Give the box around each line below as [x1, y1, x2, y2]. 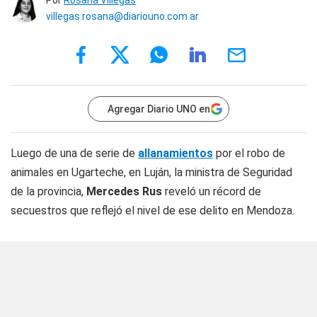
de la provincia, [11, 185, 86, 198]
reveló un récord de [162, 185, 261, 198]
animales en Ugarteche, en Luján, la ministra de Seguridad [11, 166, 292, 179]
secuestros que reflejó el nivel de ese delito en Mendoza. [11, 204, 294, 217]
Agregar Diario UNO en [108, 103, 210, 115]
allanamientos [138, 146, 213, 160]
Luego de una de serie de [11, 146, 138, 160]
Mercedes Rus [86, 185, 162, 198]
